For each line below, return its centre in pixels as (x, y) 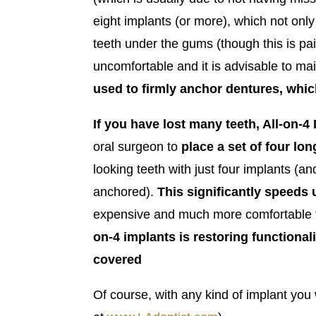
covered (117, 259)
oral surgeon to (137, 146)
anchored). (125, 192)
